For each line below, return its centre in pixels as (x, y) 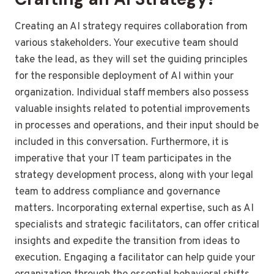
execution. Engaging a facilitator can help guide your (135, 258)
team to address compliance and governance (117, 192)
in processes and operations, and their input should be (137, 126)
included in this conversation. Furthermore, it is (122, 143)
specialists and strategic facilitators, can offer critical (137, 225)
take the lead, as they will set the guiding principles (131, 60)
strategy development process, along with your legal (134, 176)
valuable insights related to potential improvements (132, 110)
